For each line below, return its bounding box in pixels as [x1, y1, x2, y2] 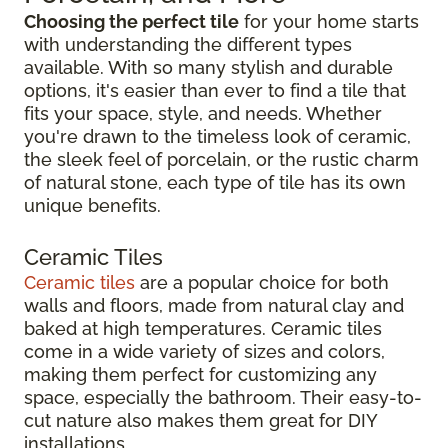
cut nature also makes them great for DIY [24, 409, 377, 431]
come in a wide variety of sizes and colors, [24, 340, 385, 362]
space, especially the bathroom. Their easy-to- [24, 386, 422, 408]
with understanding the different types [24, 33, 352, 55]
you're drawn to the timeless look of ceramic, [24, 125, 411, 147]
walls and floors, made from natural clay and [24, 294, 404, 316]
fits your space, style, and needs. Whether [24, 102, 382, 124]
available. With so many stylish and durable [24, 56, 393, 78]
